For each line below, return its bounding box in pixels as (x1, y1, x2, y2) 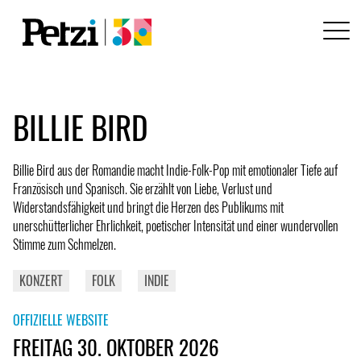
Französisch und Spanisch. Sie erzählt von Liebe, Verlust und (13, 178, 272, 198)
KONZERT (19, 270, 63, 290)
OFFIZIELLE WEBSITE (13, 309, 109, 330)
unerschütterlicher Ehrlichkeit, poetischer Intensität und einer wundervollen (13, 215, 338, 235)
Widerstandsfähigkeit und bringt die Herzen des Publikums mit (13, 197, 284, 217)
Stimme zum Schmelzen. (13, 234, 116, 254)
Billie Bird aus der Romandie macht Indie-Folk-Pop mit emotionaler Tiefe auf (13, 160, 338, 180)
